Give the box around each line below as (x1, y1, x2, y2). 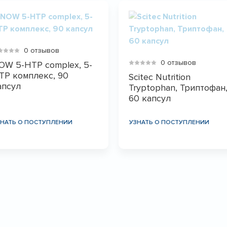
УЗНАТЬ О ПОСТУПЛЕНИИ (129, 118, 209, 126)
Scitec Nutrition (128, 71, 191, 83)
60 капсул (128, 92, 171, 104)
